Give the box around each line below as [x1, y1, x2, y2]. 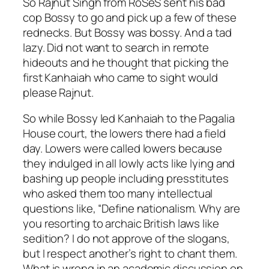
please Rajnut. [23, 84, 94, 100]
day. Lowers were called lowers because [23, 141, 223, 157]
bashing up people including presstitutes [23, 171, 229, 187]
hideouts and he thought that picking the [23, 54, 229, 70]
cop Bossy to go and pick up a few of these [23, 9, 237, 25]
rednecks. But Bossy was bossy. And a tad [23, 24, 232, 40]
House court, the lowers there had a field [23, 125, 226, 142]
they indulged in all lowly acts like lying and [23, 156, 235, 172]
